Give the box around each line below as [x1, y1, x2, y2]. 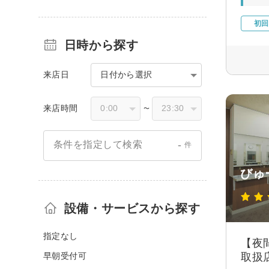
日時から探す [64, 38, 139, 52]
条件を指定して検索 [53, 139, 143, 150]
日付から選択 [100, 69, 153, 79]
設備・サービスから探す [64, 201, 201, 215]
